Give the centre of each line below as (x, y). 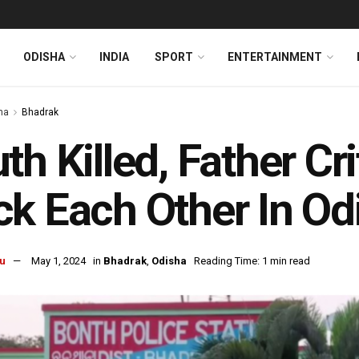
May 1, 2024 (58, 261)
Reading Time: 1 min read (252, 261)
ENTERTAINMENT (275, 57)
